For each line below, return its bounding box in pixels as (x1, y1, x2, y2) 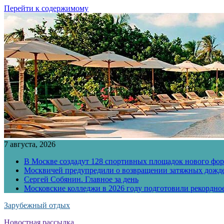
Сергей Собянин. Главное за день (24, 175, 138, 183)
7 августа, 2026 (4, 140, 55, 148)
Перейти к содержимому (4, 4, 88, 12)
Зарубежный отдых (4, 201, 70, 209)
